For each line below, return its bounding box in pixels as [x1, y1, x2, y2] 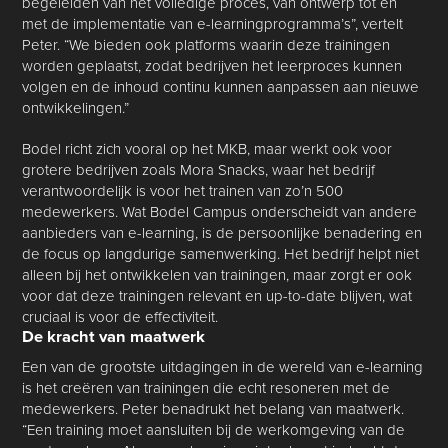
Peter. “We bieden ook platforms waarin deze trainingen [22, 34, 391, 56]
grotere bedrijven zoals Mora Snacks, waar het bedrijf [22, 159, 376, 181]
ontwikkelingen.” [22, 97, 130, 119]
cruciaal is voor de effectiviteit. [22, 306, 219, 328]
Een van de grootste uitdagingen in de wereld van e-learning [22, 356, 424, 378]
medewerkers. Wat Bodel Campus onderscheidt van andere [22, 201, 418, 223]
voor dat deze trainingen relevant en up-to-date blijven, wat [22, 285, 413, 307]
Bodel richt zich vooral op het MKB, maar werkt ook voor [22, 138, 393, 160]
